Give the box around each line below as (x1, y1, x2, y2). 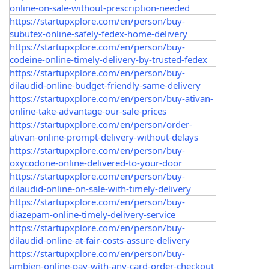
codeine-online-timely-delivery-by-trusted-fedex (10, 53, 207, 65)
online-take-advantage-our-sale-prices (10, 105, 166, 117)
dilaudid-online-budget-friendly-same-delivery (10, 79, 201, 91)
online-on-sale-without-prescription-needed (10, 2, 190, 14)
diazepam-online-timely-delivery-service (10, 208, 175, 220)
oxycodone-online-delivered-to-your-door (10, 157, 182, 169)
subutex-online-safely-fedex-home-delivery (10, 28, 187, 40)
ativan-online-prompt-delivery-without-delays (10, 131, 198, 143)
